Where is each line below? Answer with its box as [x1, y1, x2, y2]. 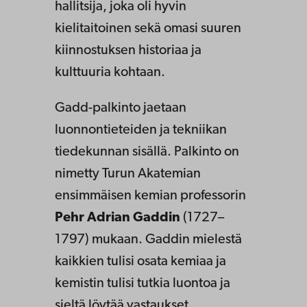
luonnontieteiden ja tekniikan [55, 123, 227, 137]
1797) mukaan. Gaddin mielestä [55, 232, 242, 247]
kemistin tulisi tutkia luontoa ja [55, 276, 230, 291]
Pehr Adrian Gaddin [55, 210, 180, 225]
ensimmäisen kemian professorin [55, 188, 246, 203]
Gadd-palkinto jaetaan [55, 101, 186, 115]
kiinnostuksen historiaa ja [55, 43, 201, 58]
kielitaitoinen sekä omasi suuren [55, 21, 241, 36]
